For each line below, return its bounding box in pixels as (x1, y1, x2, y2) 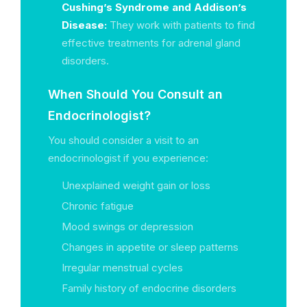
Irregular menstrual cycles (62, 261, 183, 274)
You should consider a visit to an (48, 134, 199, 147)
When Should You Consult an (48, 87, 223, 101)
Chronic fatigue (62, 199, 134, 212)
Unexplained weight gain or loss (62, 179, 210, 192)
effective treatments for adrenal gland (62, 36, 241, 49)
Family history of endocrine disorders (62, 282, 236, 295)
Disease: (62, 19, 107, 32)
